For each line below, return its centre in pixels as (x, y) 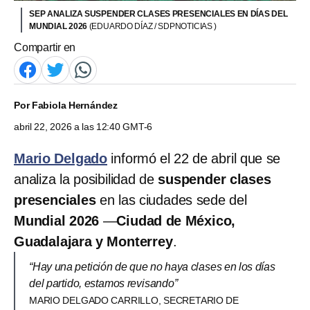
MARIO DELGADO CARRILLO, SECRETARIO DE (134, 300)
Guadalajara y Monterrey (93, 241)
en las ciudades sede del (173, 200)
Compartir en (45, 47)
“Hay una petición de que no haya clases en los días (152, 266)
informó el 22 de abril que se (194, 158)
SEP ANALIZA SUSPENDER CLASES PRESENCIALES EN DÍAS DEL (158, 13)
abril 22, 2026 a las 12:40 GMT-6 (83, 126)
